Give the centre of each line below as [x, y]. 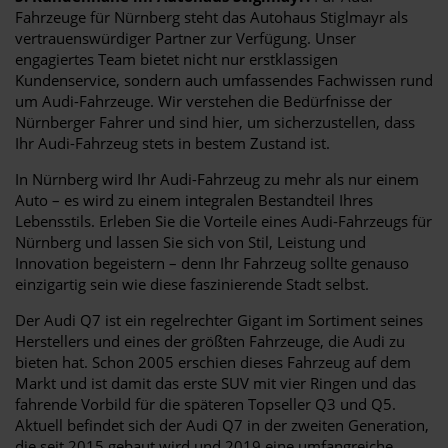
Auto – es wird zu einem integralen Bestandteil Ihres [194, 199]
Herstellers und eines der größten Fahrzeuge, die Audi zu [210, 340]
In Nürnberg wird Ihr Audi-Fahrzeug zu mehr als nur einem [217, 178]
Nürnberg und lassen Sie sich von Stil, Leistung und [190, 241]
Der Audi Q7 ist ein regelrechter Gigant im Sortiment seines [219, 319]
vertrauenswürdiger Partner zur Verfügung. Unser [185, 37]
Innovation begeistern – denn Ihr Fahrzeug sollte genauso [212, 262]
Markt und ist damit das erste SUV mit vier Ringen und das [215, 382]
